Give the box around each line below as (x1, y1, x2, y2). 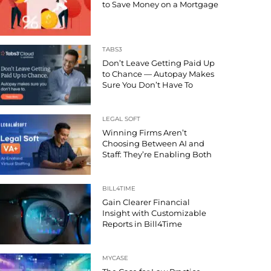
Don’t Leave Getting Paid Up (102, 58, 215, 68)
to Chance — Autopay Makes (102, 69, 214, 79)
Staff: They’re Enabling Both (102, 149, 212, 160)
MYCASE (102, 254, 128, 263)
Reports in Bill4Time (102, 219, 182, 229)
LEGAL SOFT (102, 115, 140, 123)
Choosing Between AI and (102, 139, 204, 149)
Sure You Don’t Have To (102, 80, 195, 90)
